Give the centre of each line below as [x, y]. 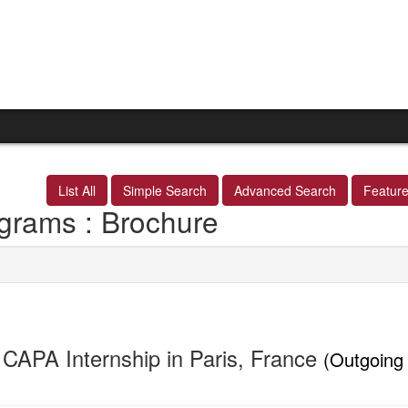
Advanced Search [285, 190]
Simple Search [165, 190]
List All [77, 190]
